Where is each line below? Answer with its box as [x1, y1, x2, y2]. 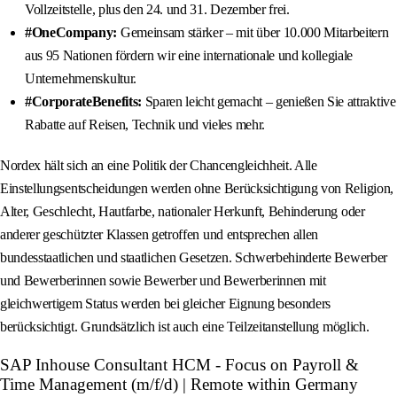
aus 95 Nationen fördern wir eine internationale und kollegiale [25, 48, 354, 64]
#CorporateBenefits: [25, 94, 142, 110]
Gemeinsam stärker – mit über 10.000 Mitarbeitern [117, 25, 389, 41]
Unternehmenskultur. [25, 71, 136, 87]
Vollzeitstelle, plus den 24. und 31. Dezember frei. [25, 2, 290, 18]
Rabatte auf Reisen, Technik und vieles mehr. [25, 117, 265, 133]
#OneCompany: [25, 25, 118, 41]
